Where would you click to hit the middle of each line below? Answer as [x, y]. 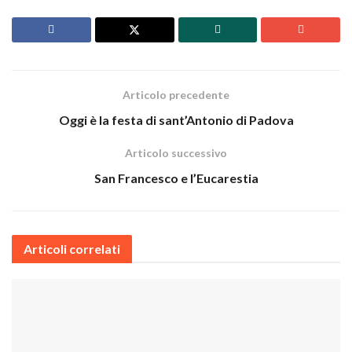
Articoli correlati [72, 248]
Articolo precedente [176, 94]
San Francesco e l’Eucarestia [176, 178]
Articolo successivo [176, 152]
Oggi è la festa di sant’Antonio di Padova [176, 119]
